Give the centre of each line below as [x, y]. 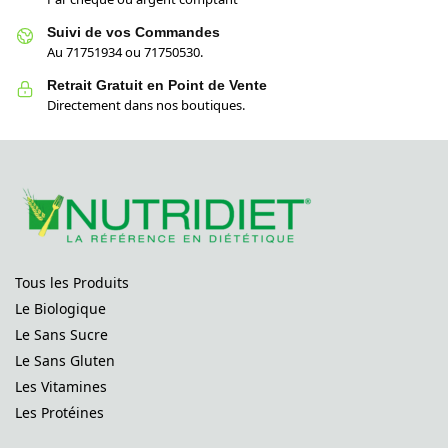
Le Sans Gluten [65, 360]
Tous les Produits [72, 282]
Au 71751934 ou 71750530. [125, 51]
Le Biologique [60, 308]
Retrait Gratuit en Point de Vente [157, 84]
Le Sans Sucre [61, 334]
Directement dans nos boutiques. [146, 105]
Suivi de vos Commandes [133, 31]
